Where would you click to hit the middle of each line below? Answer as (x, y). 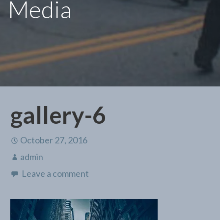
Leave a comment (55, 174)
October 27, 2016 (54, 140)
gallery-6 (58, 115)
